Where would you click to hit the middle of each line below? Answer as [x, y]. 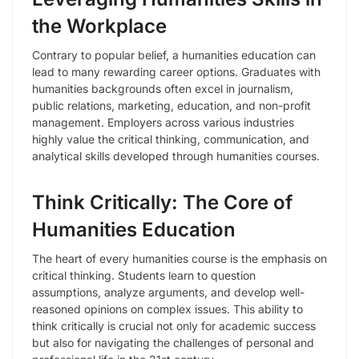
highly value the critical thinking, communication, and [171, 139]
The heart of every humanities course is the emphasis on [179, 258]
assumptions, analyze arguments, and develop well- [168, 292]
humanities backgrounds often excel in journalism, [163, 88]
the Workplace [99, 26]
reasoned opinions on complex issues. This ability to [167, 309]
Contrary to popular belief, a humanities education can [174, 54]
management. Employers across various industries [163, 122]
